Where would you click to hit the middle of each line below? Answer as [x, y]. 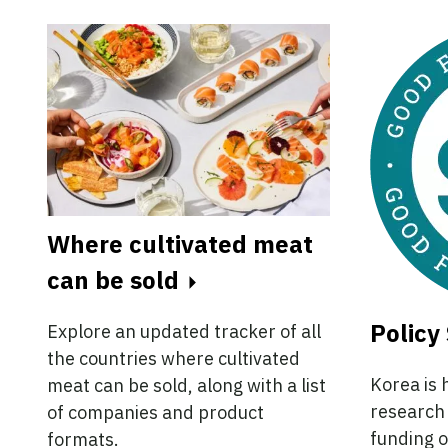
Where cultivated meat [180, 244]
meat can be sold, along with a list [186, 386]
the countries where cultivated [173, 359]
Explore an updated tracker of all [184, 332]
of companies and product [155, 413]
